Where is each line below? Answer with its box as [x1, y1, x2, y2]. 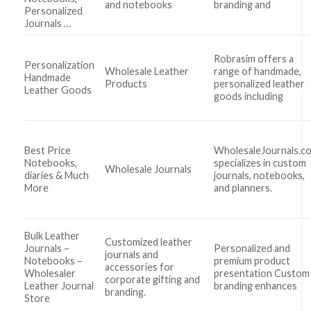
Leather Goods [24, 84, 92, 96]
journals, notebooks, [214, 169, 305, 182]
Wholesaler [24, 267, 76, 280]
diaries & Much [24, 169, 89, 182]
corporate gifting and [105, 274, 201, 286]
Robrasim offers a [214, 53, 294, 65]
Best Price [24, 144, 71, 157]
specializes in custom [214, 157, 307, 169]
